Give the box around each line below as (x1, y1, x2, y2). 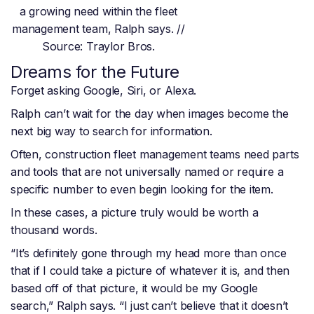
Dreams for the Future (11, 62, 179, 83)
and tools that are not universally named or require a (11, 165, 284, 179)
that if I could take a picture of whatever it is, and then (11, 264, 290, 278)
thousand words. (11, 223, 97, 238)
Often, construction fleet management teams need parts (11, 147, 299, 162)
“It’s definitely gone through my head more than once (11, 246, 287, 261)
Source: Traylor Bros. (41, 39, 155, 54)
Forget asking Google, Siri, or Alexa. (11, 83, 197, 98)
